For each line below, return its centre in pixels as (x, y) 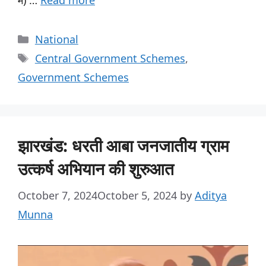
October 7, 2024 (58, 195)
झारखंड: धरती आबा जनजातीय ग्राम (123, 145)
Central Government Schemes (110, 58)
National (56, 39)
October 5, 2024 (137, 195)
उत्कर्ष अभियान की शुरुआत (96, 168)
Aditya (211, 195)
